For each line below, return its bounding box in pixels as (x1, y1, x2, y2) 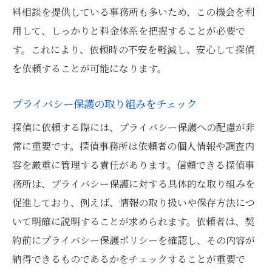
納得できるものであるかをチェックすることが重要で (12, 252, 245, 266)
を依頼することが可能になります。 (12, 61, 167, 75)
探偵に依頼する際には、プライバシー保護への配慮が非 (12, 120, 255, 134)
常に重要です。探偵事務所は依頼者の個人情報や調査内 (12, 139, 254, 153)
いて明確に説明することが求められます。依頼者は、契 (12, 214, 254, 228)
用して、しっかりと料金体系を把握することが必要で (12, 24, 245, 38)
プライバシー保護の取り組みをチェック (12, 96, 197, 111)
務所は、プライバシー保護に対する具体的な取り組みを (12, 177, 255, 191)
